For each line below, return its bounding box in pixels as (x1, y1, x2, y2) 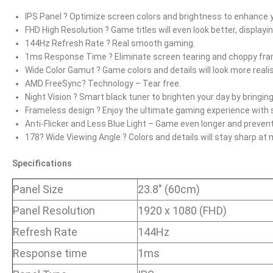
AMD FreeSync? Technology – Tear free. (25, 78, 181, 88)
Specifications (12, 158, 72, 168)
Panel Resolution (13, 204, 95, 217)
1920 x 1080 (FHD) (138, 204, 227, 217)
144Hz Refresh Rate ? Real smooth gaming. (25, 38, 195, 48)
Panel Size (13, 182, 63, 196)
